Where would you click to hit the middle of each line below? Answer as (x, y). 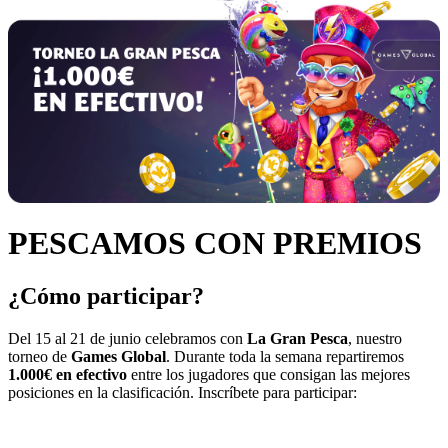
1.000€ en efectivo (67, 374)
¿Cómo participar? (106, 295)
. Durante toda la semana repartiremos (285, 356)
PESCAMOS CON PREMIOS (215, 242)
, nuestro (375, 338)
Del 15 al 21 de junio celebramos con (127, 338)
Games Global (118, 356)
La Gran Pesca (297, 338)
